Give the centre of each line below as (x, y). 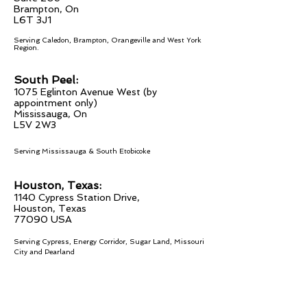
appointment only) (56, 103)
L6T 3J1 (33, 20)
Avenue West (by (117, 92)
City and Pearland (44, 252)
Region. (26, 48)
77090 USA (43, 219)
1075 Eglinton (46, 92)
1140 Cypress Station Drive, (77, 197)
